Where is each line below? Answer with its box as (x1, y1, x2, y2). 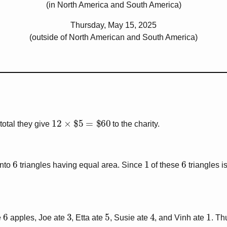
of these (149, 161, 182, 170)
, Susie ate (109, 213, 150, 222)
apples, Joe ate (8, 213, 67, 222)
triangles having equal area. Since (17, 161, 144, 170)
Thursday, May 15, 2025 (70, 20, 157, 29)
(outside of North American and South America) (29, 32, 198, 42)
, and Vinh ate (155, 213, 207, 222)
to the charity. (110, 120, 160, 129)
